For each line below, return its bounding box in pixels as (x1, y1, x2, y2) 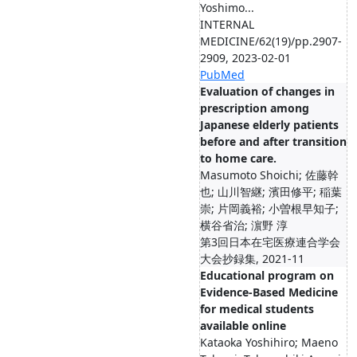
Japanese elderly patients (200, 117, 339, 132)
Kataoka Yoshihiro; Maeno (200, 335, 338, 350)
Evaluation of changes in (200, 84, 335, 99)
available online (200, 318, 286, 333)
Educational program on (200, 268, 334, 283)
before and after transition (200, 134, 347, 149)
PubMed (200, 67, 245, 82)
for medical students (200, 301, 314, 316)
